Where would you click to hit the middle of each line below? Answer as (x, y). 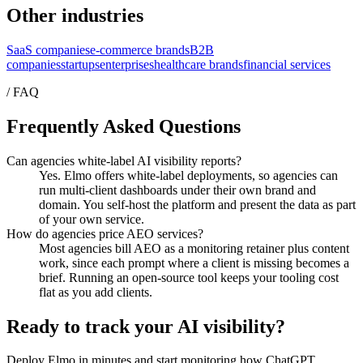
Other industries (75, 15)
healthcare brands (199, 64)
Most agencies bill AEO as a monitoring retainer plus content (194, 248)
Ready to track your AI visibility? (146, 326)
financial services (287, 64)
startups (80, 64)
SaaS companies (48, 49)
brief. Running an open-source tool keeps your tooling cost (189, 277)
